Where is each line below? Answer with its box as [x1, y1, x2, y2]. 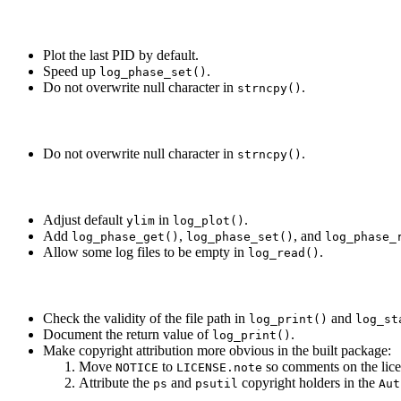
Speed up [43, 64, 99, 80]
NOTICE [115, 361, 158, 375]
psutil [195, 377, 238, 391]
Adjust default [43, 212, 126, 228]
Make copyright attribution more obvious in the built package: [43, 343, 391, 359]
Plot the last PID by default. [43, 47, 199, 64]
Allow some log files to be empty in [43, 244, 248, 260]
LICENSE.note [176, 361, 262, 375]
